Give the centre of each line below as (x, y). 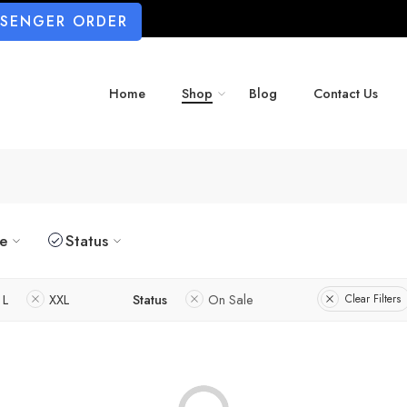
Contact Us (346, 94)
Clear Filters (373, 299)
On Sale (231, 299)
